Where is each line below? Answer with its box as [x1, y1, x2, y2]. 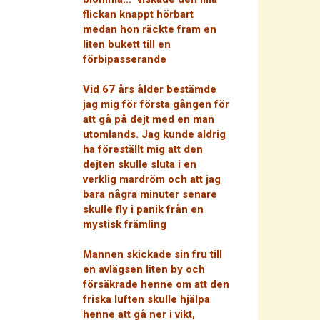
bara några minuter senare [83, 188, 217, 201]
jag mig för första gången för [83, 98, 229, 111]
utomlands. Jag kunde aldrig [83, 128, 226, 141]
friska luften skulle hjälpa [83, 293, 210, 306]
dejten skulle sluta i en [83, 158, 196, 171]
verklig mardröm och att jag [83, 173, 221, 186]
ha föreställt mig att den [83, 143, 203, 156]
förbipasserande [83, 53, 166, 66]
